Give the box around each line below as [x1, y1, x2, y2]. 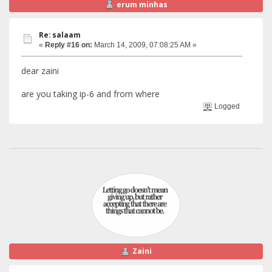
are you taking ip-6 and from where [21, 87, 160, 100]
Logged [212, 102, 240, 111]
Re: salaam [39, 30, 81, 40]
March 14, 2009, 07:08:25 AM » [92, 41, 197, 50]
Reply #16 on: [45, 41, 92, 50]
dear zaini [21, 64, 59, 76]
